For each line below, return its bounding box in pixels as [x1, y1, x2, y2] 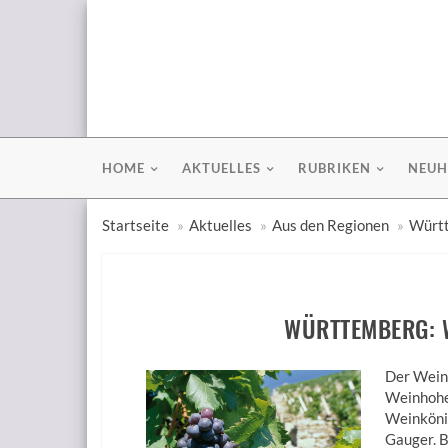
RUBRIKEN [298, 160, 371, 176]
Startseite [102, 216, 169, 234]
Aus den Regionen [272, 216, 389, 234]
